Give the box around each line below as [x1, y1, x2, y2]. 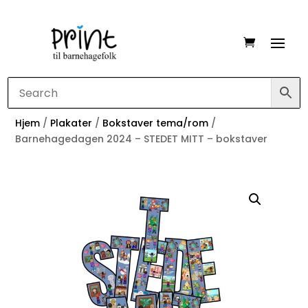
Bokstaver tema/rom [102, 116, 209, 131]
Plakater [50, 116, 93, 131]
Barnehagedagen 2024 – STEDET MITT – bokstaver [15, 132, 268, 146]
